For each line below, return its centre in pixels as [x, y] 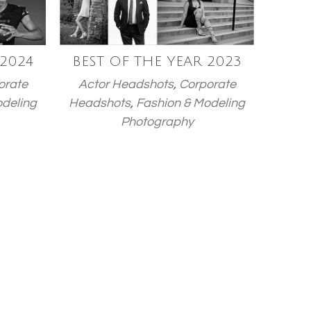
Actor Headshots [126, 84]
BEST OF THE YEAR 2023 [157, 62]
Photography [157, 122]
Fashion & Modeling [191, 103]
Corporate [207, 84]
